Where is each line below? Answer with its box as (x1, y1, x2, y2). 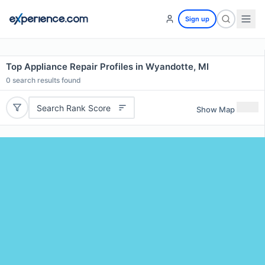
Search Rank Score (36, 102, 111, 113)
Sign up (185, 15, 209, 23)
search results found (11, 76, 81, 85)
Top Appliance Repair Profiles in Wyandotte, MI (6, 61, 209, 72)
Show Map (196, 104, 235, 114)
